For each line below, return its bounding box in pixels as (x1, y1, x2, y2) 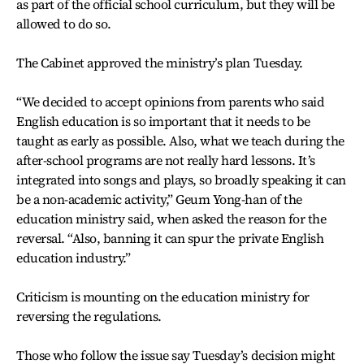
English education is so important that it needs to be (16, 112, 310, 130)
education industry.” (16, 249, 131, 266)
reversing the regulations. (16, 307, 162, 325)
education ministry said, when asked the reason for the (16, 210, 327, 227)
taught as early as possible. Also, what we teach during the (16, 132, 344, 149)
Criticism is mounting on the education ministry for (16, 288, 310, 305)
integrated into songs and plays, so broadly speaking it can (16, 171, 346, 188)
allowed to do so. (16, 15, 111, 32)
